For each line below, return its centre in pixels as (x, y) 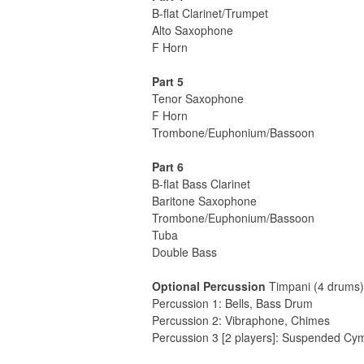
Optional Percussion (209, 286)
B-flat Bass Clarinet (201, 184)
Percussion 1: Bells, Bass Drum (232, 303)
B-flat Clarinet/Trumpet (210, 13)
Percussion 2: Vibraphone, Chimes (241, 321)
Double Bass (184, 252)
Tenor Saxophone (198, 99)
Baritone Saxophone (204, 201)
